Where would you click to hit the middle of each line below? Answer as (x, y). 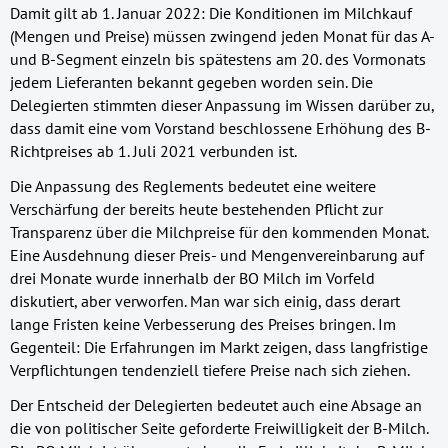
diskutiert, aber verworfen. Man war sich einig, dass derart (205, 301)
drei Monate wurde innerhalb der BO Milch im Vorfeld (192, 278)
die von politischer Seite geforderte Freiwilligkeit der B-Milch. (219, 428)
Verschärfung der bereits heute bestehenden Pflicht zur (196, 209)
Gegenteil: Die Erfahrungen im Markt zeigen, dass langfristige (219, 347)
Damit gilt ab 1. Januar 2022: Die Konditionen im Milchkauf (211, 13)
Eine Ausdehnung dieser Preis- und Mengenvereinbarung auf (217, 255)
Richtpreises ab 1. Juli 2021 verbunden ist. (153, 151)
